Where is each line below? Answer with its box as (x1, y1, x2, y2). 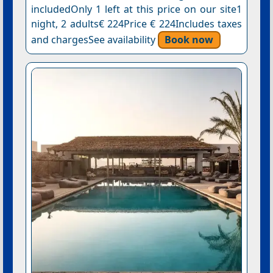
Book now (165, 32, 214, 46)
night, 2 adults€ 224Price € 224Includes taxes (30, 16, 243, 30)
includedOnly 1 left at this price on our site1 (30, 2, 243, 16)
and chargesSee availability (30, 32, 158, 46)
